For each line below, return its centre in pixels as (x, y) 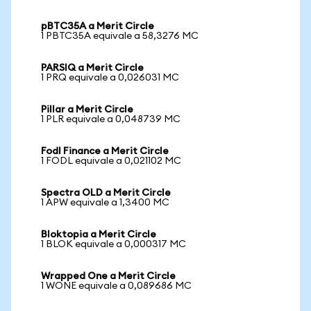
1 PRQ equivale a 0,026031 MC (110, 78)
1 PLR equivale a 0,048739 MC (111, 119)
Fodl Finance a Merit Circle (105, 151)
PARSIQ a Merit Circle (92, 68)
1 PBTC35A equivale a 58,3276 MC (120, 36)
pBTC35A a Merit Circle (98, 26)
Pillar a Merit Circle (87, 110)
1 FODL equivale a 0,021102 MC (111, 161)
